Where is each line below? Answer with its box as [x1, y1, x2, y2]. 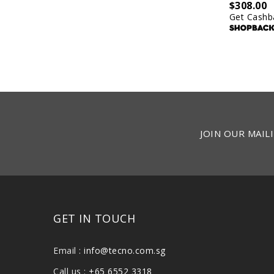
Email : [53, 244, 84, 256]
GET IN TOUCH [53, 210, 135, 226]
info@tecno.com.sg [84, 244, 166, 256]
